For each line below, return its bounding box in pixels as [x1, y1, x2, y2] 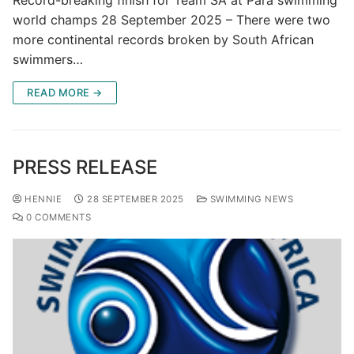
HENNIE [21, 194, 62, 205]
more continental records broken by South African [13, 32, 314, 48]
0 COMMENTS [23, 212, 91, 224]
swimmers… [13, 51, 83, 68]
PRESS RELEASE [13, 156, 157, 179]
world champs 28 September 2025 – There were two [13, 12, 330, 28]
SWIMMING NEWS [207, 194, 293, 205]
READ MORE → [27, 86, 103, 100]
